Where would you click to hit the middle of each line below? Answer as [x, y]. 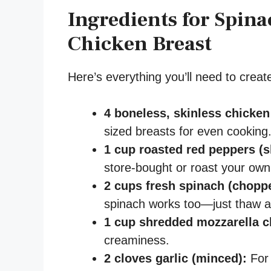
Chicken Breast [140, 43]
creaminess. [137, 240]
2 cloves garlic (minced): [175, 258]
